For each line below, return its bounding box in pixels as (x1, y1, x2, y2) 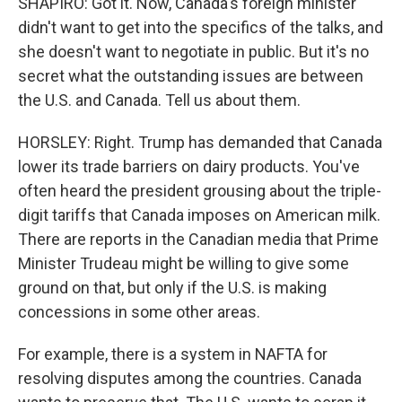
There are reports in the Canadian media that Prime (18, 230, 379, 249)
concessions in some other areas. (18, 302, 260, 321)
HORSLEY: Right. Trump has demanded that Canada (18, 133, 382, 152)
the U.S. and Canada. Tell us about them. (18, 91, 301, 109)
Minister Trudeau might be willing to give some (18, 254, 349, 273)
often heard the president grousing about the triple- (18, 181, 381, 200)
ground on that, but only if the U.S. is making (18, 278, 327, 297)
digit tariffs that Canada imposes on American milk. (18, 205, 380, 224)
